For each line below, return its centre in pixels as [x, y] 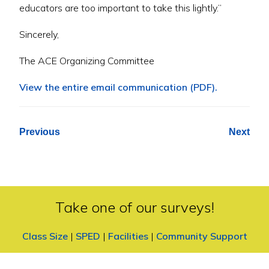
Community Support [201, 236]
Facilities [128, 236]
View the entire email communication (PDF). [118, 87]
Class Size [45, 236]
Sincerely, [39, 34]
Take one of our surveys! [134, 207]
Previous [40, 131]
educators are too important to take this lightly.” [120, 8]
